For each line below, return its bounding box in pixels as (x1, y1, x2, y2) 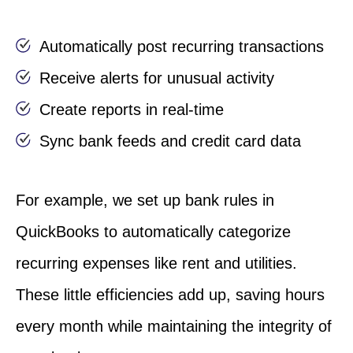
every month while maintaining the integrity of (16, 317, 332, 335)
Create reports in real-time (39, 100, 224, 118)
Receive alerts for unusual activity (39, 69, 274, 87)
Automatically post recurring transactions (39, 37, 324, 55)
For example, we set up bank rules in (16, 191, 274, 209)
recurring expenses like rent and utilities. (16, 254, 297, 272)
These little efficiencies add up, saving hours (16, 285, 325, 303)
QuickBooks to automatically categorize (16, 222, 291, 240)
